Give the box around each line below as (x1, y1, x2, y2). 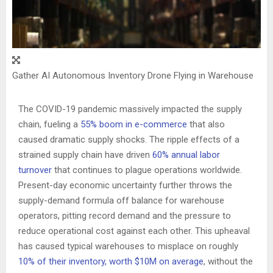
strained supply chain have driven (18, 149, 152, 160)
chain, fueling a (18, 118, 80, 130)
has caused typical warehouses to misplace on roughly (18, 240, 238, 252)
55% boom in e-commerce (80, 118, 187, 130)
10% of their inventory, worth (18, 255, 135, 267)
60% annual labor (152, 149, 220, 160)
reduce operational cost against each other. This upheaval (18, 225, 250, 236)
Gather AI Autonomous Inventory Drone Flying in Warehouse (12, 70, 253, 82)
